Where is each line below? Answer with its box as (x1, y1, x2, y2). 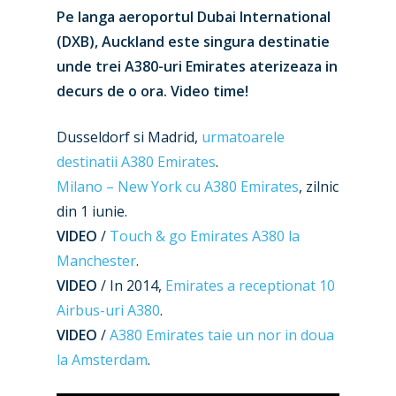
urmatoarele (202, 127, 285, 147)
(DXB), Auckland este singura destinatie (57, 32, 330, 51)
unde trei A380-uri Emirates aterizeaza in (57, 57, 338, 76)
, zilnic (299, 177, 339, 196)
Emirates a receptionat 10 (165, 276, 335, 295)
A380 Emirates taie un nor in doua (110, 325, 334, 345)
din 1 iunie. (57, 202, 127, 221)
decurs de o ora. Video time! (57, 81, 248, 101)
